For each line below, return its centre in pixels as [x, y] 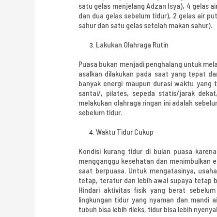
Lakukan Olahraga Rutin [132, 44]
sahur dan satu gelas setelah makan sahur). [146, 25]
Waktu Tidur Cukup [125, 131]
